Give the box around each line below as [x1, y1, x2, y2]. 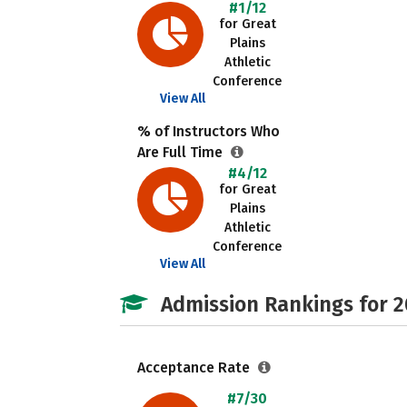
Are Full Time [137, 144, 226, 161]
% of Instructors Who [137, 123, 280, 140]
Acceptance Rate [137, 359, 253, 376]
